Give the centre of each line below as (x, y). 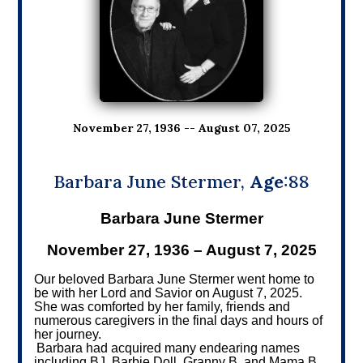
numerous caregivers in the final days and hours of (179, 320)
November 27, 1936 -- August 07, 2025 (181, 128)
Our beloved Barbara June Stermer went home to (175, 279)
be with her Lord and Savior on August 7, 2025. (169, 293)
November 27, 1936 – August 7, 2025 (181, 250)
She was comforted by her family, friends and (162, 306)
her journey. (68, 334)
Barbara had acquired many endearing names (169, 348)
